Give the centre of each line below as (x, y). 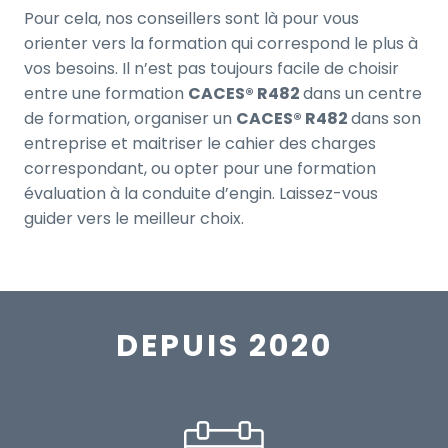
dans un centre (362, 94)
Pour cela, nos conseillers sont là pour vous (191, 19)
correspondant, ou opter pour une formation (200, 169)
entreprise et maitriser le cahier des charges (200, 144)
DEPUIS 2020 (224, 346)
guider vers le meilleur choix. (134, 219)
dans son (386, 119)
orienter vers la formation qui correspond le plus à (221, 44)
